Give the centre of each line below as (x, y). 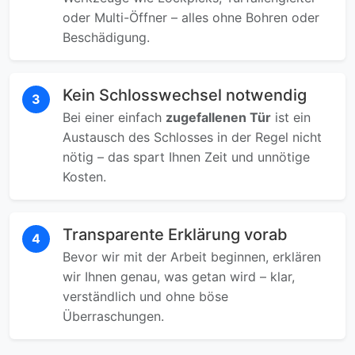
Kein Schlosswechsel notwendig (185, 95)
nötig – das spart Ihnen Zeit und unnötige (186, 157)
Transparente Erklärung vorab (175, 235)
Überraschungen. (113, 317)
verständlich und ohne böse (145, 297)
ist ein (291, 118)
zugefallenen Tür (218, 118)
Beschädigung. (106, 38)
